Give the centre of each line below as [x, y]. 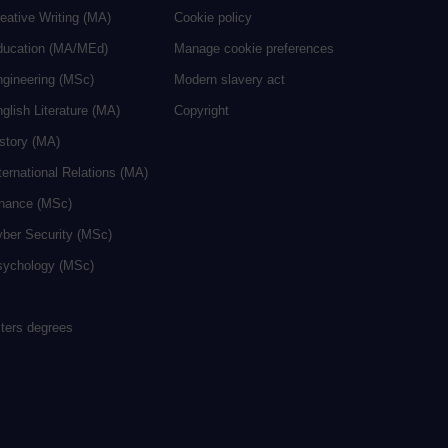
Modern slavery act [229, 80]
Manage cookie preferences [254, 49]
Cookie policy [213, 18]
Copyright [201, 111]
